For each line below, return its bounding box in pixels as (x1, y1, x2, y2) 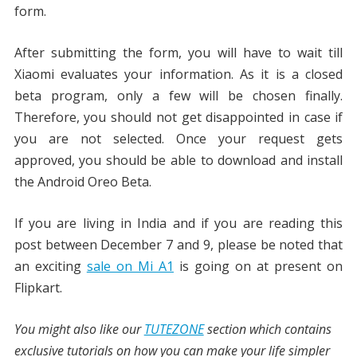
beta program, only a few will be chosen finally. (14, 87, 343, 105)
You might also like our (14, 320, 144, 339)
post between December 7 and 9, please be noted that (14, 236, 343, 254)
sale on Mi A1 (86, 257, 174, 276)
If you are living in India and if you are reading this (14, 214, 343, 233)
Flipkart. (14, 279, 62, 297)
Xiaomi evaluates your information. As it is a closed (14, 65, 343, 84)
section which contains (203, 320, 331, 339)
